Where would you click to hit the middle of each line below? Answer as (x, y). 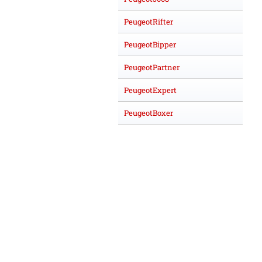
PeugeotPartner (152, 67)
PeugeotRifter (149, 21)
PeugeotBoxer (149, 113)
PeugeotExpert (150, 90)
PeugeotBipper (150, 44)
